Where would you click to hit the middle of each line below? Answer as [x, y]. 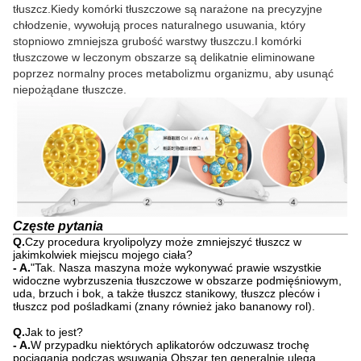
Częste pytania [58, 226]
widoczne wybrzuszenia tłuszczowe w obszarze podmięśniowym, [177, 280]
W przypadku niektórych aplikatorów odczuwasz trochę [170, 344]
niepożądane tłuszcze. [70, 89]
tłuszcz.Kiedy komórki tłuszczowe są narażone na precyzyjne [168, 8]
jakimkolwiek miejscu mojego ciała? [103, 254]
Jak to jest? [54, 332]
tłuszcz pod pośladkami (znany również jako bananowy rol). [164, 306]
